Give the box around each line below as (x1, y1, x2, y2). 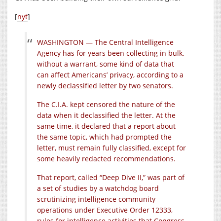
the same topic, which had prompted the (37, 132, 172, 142)
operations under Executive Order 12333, (37, 205, 173, 215)
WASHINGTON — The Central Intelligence (37, 37, 174, 47)
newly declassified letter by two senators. (37, 81, 173, 91)
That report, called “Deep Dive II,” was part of (37, 173, 184, 183)
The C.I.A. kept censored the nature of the (37, 100, 175, 110)
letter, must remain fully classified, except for (37, 143, 186, 153)
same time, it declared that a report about (37, 121, 176, 131)
